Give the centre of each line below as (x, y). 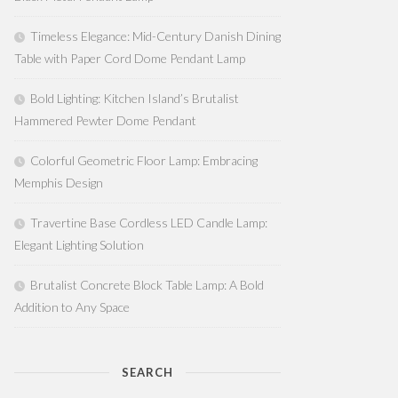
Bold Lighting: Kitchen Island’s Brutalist (135, 98)
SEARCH (147, 372)
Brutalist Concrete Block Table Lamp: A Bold (147, 285)
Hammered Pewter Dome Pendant (105, 120)
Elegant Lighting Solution (79, 245)
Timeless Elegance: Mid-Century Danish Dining (155, 36)
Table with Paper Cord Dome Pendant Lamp (130, 58)
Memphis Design (59, 183)
